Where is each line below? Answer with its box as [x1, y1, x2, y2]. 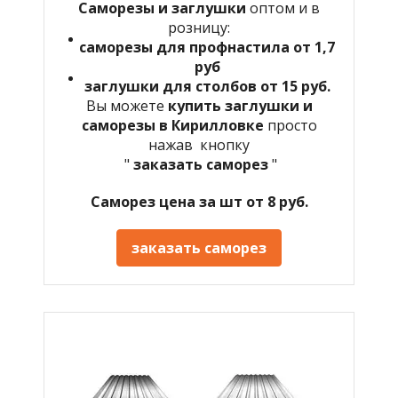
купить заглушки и [167, 95, 313, 115]
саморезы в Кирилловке [81, 115, 267, 135]
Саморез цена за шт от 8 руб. [90, 191, 308, 211]
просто [267, 115, 317, 135]
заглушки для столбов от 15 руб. [84, 76, 330, 96]
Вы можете [85, 95, 168, 115]
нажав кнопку [148, 134, 250, 155]
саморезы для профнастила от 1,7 [79, 36, 335, 57]
